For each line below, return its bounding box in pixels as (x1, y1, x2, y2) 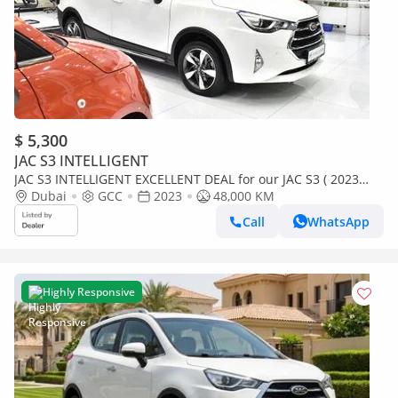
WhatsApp (307, 212, 370, 230)
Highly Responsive (43, 284, 135, 299)
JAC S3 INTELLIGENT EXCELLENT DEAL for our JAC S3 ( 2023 (14, 171, 359, 187)
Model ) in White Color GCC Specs (14, 187, 213, 204)
